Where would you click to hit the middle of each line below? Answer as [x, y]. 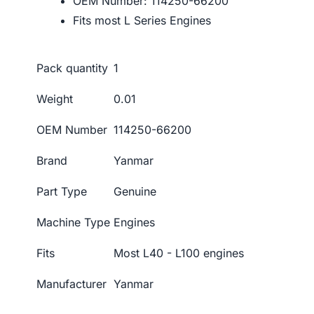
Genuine [135, 192]
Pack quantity [72, 68]
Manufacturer [71, 284]
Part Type [62, 192]
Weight [55, 99]
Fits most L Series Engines [142, 21]
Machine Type [73, 223]
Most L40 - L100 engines [179, 253]
